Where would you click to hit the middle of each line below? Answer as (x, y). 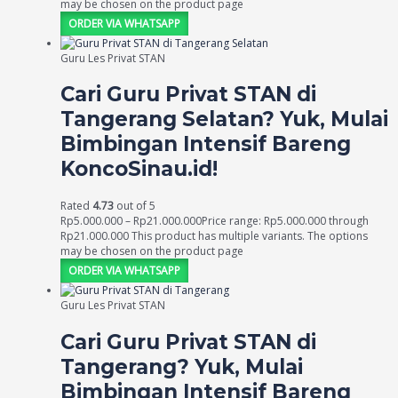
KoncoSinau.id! (139, 169)
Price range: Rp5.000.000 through (285, 221)
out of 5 (135, 206)
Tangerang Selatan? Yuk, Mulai (224, 119)
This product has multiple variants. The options (250, 236)
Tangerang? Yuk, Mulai (182, 367)
